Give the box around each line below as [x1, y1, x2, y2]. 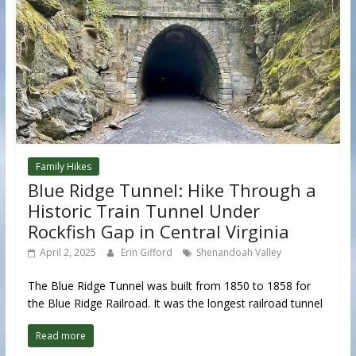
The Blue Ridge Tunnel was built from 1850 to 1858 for [27, 278, 311, 294]
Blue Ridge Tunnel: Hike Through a [27, 178, 316, 203]
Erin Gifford [120, 246, 175, 260]
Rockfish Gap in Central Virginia [27, 219, 289, 244]
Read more [35, 329, 86, 343]
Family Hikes [35, 160, 91, 174]
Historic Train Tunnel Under [27, 199, 260, 223]
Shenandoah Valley [195, 246, 281, 260]
